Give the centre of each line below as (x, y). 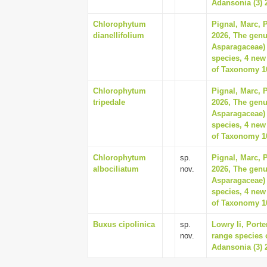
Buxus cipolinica (124, 224)
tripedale (109, 102)
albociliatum (116, 169)
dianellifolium (119, 35)
